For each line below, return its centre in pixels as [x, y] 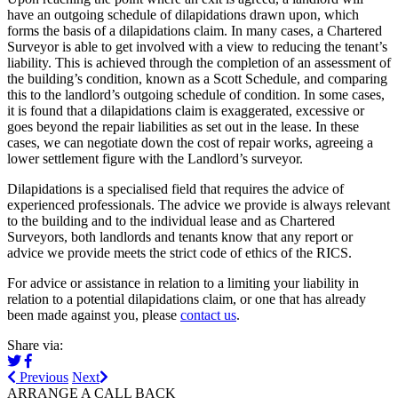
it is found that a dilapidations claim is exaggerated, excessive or [186, 110]
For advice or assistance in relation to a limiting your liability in [183, 283]
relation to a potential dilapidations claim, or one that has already [187, 298]
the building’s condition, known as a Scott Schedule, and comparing [197, 78]
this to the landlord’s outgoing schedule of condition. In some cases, [196, 94]
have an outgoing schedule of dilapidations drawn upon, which [183, 14]
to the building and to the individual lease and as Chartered [171, 220]
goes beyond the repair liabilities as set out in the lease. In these [183, 126]
